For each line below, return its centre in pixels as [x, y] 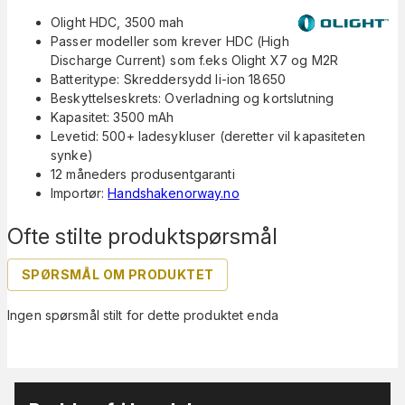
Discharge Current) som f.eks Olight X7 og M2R [194, 60]
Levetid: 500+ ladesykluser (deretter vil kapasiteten [208, 136]
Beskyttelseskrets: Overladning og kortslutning [193, 98]
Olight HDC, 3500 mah [118, 22]
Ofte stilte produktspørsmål [142, 236]
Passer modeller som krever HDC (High [170, 41]
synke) [72, 155]
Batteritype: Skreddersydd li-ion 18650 [168, 79]
